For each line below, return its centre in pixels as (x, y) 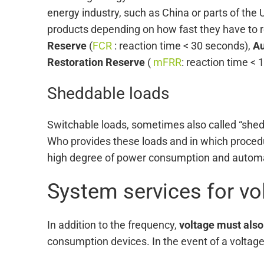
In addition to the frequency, (113, 225)
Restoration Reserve (96, 62)
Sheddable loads (108, 93)
